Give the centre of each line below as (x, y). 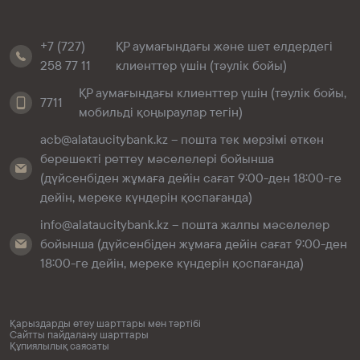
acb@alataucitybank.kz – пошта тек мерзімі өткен (182, 139)
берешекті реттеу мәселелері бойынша (157, 159)
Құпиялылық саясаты (59, 346)
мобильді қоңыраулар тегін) (161, 112)
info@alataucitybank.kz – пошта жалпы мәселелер (185, 225)
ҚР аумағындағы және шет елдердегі (224, 46)
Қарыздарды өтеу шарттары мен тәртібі (105, 323)
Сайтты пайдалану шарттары (79, 334)
